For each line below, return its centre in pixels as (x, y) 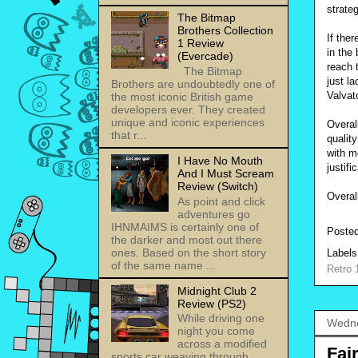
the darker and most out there (187, 239)
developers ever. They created (188, 109)
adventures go (213, 214)
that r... (129, 135)
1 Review (200, 43)
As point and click (221, 201)
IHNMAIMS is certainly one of (185, 227)
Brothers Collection (225, 30)
